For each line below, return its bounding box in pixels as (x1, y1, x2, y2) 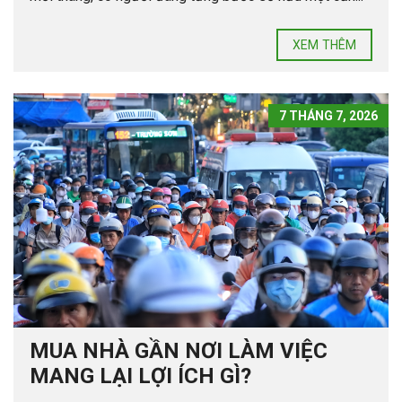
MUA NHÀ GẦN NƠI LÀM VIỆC (30, 338, 328, 364)
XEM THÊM (293, 38, 356, 53)
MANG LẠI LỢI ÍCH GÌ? (30, 363, 251, 389)
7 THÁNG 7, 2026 (279, 109, 378, 124)
